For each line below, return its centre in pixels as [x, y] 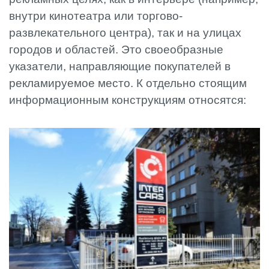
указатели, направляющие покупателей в [120, 66]
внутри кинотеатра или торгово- [96, 16]
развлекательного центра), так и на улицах [125, 32]
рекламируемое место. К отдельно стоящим [128, 83]
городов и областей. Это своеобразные [116, 49]
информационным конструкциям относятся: [128, 100]
